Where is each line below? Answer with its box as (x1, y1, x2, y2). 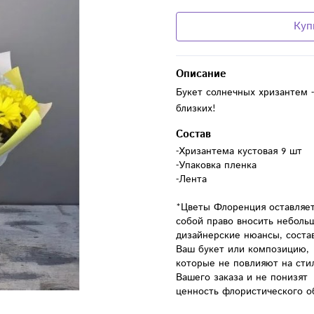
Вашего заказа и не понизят (176, 270, 308, 285)
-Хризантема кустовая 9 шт (176, 144, 302, 158)
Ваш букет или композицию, (176, 242, 309, 257)
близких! (176, 101, 216, 116)
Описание (176, 66, 226, 81)
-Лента (176, 172, 207, 186)
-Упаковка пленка (176, 158, 257, 172)
